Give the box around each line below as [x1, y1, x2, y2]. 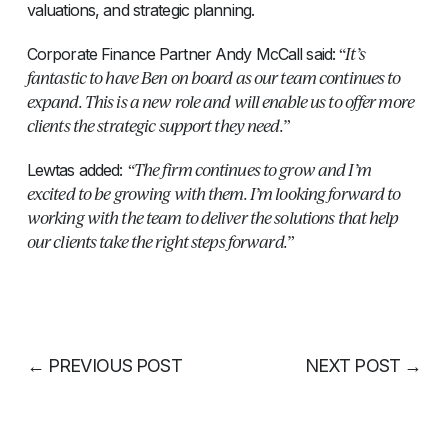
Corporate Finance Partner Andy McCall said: [26, 43, 336, 64]
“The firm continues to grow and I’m [126, 158, 371, 180]
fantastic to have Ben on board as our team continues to [26, 66, 401, 88]
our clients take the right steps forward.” [26, 230, 293, 252]
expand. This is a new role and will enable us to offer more [26, 90, 414, 112]
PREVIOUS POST [44, 354, 182, 376]
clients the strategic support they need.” [26, 114, 289, 136]
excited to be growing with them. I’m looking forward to [26, 182, 401, 204]
